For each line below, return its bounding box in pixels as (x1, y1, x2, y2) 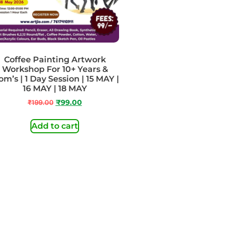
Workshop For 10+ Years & (2, 64, 108, 74)
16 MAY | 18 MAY (22, 83, 87, 93)
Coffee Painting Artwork (4, 54, 106, 64)
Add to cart (31, 121, 78, 131)
